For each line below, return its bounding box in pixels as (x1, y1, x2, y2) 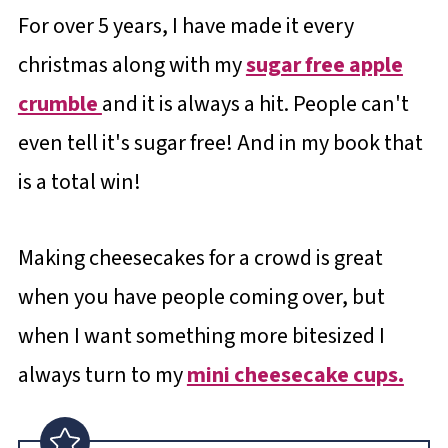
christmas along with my (17, 48, 246, 81)
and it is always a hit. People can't (101, 87, 409, 120)
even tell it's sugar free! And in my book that (17, 126, 423, 159)
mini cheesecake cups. (186, 358, 404, 391)
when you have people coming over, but (17, 280, 385, 313)
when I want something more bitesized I (17, 319, 385, 352)
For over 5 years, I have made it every (17, 9, 354, 42)
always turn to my (17, 358, 183, 391)
